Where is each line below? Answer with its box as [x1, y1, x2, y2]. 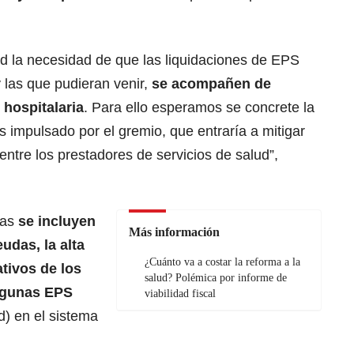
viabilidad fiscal [145, 288, 216, 300]
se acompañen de [152, 76, 271, 92]
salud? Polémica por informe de [145, 272, 287, 284]
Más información [129, 225, 220, 239]
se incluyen [18, 213, 96, 230]
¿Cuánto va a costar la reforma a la [145, 256, 300, 269]
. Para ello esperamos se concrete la [84, 100, 314, 116]
